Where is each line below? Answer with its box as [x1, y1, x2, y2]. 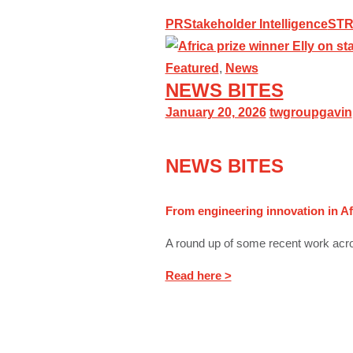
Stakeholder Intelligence [183, 17, 328, 31]
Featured [165, 61, 219, 75]
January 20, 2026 [165, 106, 266, 119]
